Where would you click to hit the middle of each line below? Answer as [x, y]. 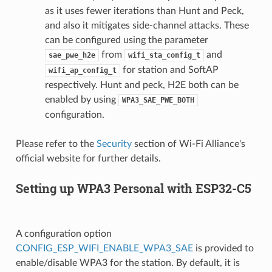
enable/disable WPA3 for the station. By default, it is [127, 263]
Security [114, 144]
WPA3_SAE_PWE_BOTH [158, 100]
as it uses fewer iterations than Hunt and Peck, [144, 11]
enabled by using [81, 99]
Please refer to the [56, 144]
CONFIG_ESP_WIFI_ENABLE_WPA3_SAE [104, 248]
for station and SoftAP [169, 70]
